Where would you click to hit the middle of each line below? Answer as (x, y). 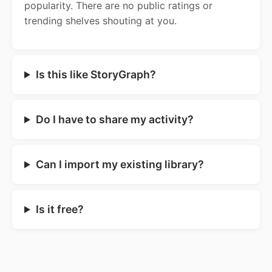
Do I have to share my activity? (114, 120)
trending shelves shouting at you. (100, 21)
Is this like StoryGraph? (96, 75)
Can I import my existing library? (120, 165)
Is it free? (59, 209)
